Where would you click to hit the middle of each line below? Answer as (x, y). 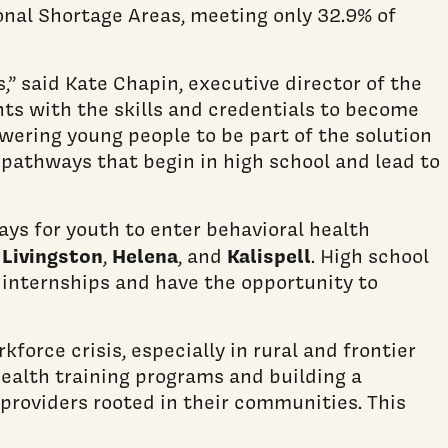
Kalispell (269, 256)
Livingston (52, 256)
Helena (145, 256)
